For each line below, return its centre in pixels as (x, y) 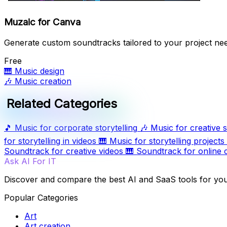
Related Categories (62, 104)
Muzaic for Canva (42, 22)
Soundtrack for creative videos (64, 151)
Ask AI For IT (30, 161)
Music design (40, 71)
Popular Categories (41, 198)
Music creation (43, 81)
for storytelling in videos (50, 141)
